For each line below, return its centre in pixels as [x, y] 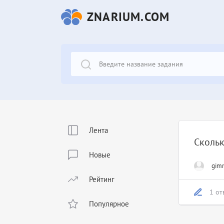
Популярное [109, 204]
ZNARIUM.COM [128, 17]
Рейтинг [102, 179]
